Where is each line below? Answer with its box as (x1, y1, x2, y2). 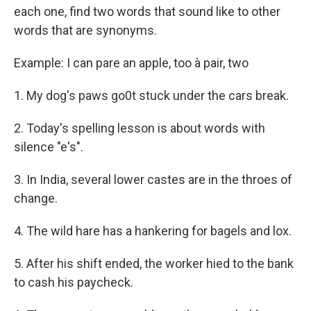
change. (14, 191, 58, 205)
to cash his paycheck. (14, 275, 133, 289)
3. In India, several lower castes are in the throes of (14, 172, 292, 187)
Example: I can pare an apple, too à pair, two (14, 56, 249, 70)
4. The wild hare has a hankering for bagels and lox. (14, 224, 292, 238)
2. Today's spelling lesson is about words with (14, 121, 265, 135)
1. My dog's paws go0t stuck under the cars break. (14, 88, 289, 103)
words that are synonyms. (14, 23, 157, 37)
